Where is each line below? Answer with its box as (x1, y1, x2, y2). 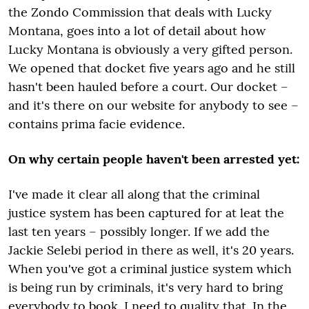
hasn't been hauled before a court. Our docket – (8, 79, 288, 94)
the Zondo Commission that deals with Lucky (8, 4, 272, 20)
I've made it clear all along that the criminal (8, 186, 260, 202)
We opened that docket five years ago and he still (8, 60, 295, 76)
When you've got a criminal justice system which (8, 261, 292, 277)
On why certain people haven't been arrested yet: (8, 151, 299, 167)
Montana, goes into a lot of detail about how (8, 23, 266, 39)
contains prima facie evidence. (8, 116, 185, 132)
